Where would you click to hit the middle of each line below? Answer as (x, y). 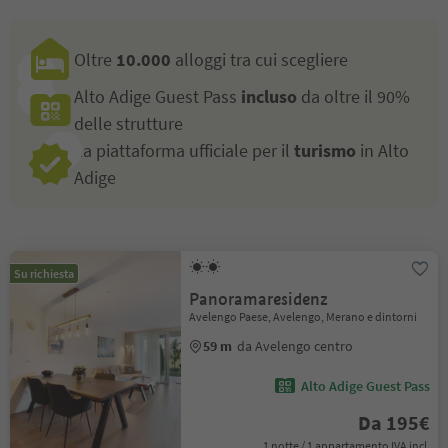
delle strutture (128, 123)
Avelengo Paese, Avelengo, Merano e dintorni (303, 316)
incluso (267, 96)
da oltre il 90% (353, 96)
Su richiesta (44, 273)
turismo (325, 150)
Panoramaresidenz (259, 299)
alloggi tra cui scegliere (259, 59)
